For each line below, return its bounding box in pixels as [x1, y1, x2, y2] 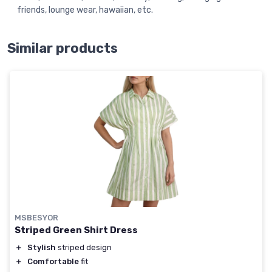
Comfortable [27, 256, 79, 266]
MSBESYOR [15, 212, 58, 222]
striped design [56, 242, 112, 252]
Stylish [27, 242, 56, 252]
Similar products [7, 40, 118, 56]
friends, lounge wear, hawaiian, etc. [17, 4, 153, 15]
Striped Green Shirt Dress [15, 224, 138, 236]
